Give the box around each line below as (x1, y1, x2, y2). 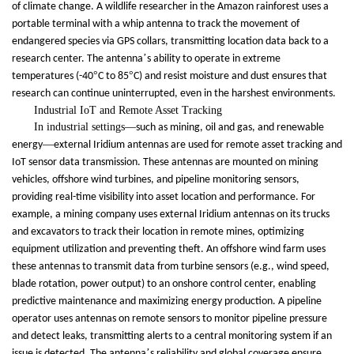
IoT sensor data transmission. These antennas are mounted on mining (12, 156, 318, 169)
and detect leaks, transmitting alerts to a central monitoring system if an (12, 330, 332, 343)
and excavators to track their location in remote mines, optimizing (12, 226, 304, 239)
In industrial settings (34, 121, 125, 134)
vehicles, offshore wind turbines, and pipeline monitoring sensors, (12, 174, 299, 186)
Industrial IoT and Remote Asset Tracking (34, 104, 222, 117)
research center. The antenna (12, 53, 143, 66)
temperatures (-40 (12, 70, 93, 83)
